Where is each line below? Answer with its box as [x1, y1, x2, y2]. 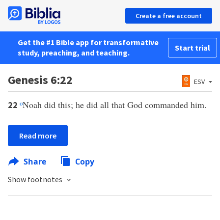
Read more [19, 131, 56, 140]
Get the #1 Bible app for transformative [18, 37, 159, 47]
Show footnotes [8, 174, 64, 184]
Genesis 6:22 [8, 72, 73, 87]
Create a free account [136, 11, 202, 20]
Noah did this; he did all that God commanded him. [23, 99, 207, 110]
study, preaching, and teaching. [18, 48, 130, 57]
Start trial [175, 43, 210, 53]
